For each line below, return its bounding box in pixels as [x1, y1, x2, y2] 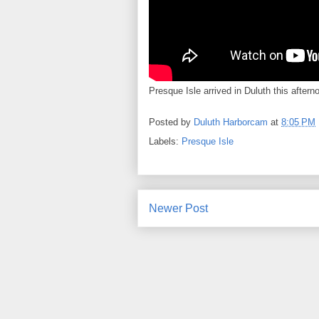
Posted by [149, 116, 194, 127]
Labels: [149, 135, 182, 147]
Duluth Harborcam [194, 116, 268, 127]
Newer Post [149, 202, 208, 214]
